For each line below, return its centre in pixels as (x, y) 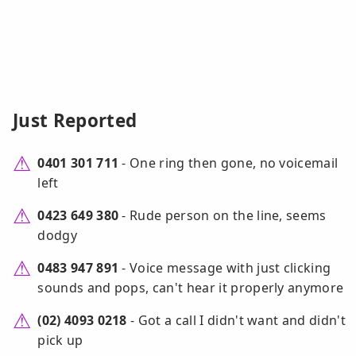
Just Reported (75, 121)
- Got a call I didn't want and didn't (236, 321)
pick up (60, 341)
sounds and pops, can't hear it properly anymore (191, 288)
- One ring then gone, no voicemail (228, 163)
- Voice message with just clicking (225, 268)
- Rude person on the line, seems (222, 216)
